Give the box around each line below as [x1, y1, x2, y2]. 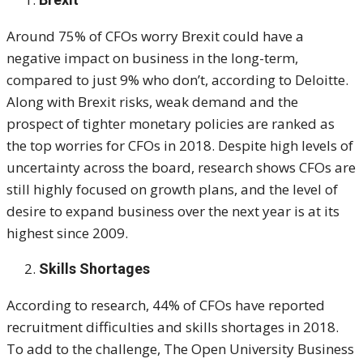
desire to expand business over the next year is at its [6, 201, 340, 220]
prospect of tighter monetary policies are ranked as [6, 113, 335, 133]
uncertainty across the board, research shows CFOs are [6, 157, 356, 177]
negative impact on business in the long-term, [6, 48, 298, 67]
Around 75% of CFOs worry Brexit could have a [6, 26, 304, 45]
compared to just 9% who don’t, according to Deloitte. [6, 70, 348, 89]
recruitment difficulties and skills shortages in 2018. [6, 317, 339, 336]
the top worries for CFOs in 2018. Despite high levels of [6, 135, 353, 155]
